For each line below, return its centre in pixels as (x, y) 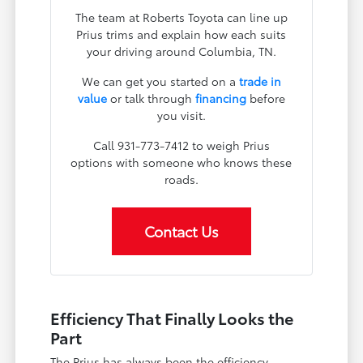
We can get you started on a (160, 81)
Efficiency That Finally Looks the (172, 317)
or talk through (151, 98)
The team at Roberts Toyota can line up (181, 17)
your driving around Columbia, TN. (181, 51)
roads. (181, 179)
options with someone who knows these (181, 162)
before (265, 98)
